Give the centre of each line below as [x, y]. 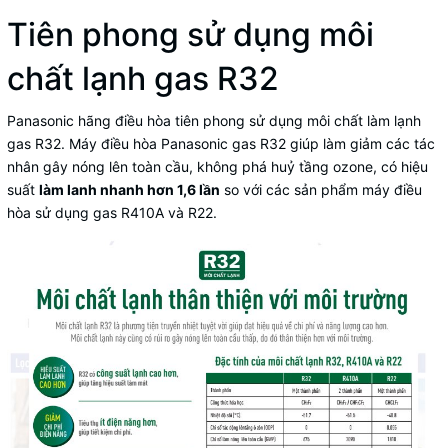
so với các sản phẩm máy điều [321, 189]
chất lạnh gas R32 [143, 78]
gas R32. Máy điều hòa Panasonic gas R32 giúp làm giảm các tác [221, 143]
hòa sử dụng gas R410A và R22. [112, 212]
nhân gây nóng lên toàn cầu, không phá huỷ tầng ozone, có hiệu [217, 166]
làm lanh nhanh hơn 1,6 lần [129, 189]
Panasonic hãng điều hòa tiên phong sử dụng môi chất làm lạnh [214, 120]
